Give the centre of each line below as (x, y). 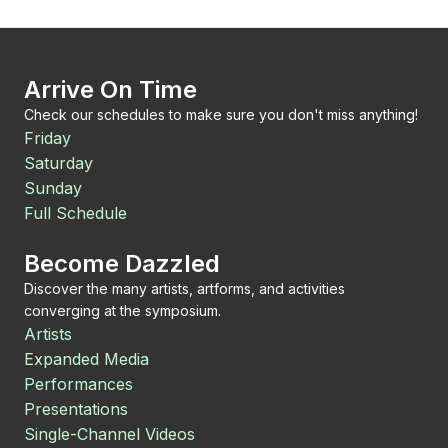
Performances (78, 384)
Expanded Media (86, 359)
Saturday (58, 163)
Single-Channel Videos (109, 434)
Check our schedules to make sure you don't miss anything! (221, 114)
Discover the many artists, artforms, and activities (184, 288)
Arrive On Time (110, 89)
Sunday (53, 188)
